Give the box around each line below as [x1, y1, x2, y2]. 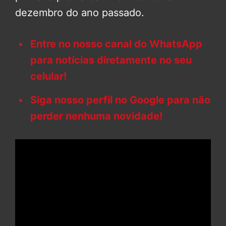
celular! [30, 70, 67, 83]
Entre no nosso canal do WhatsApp [30, 38, 202, 50]
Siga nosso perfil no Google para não [30, 94, 210, 106]
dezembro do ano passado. [15, 7, 144, 19]
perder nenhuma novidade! [30, 110, 162, 123]
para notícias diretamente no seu [30, 54, 192, 67]
